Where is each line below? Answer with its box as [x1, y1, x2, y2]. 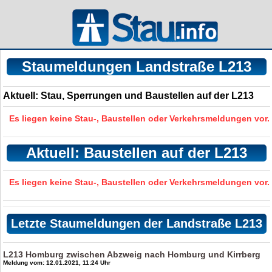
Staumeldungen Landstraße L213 [21, 58, 251, 75]
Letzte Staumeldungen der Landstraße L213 [10, 217, 262, 230]
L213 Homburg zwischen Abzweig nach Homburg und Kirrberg [3, 250, 261, 259]
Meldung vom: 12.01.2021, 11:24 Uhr [3, 259, 111, 266]
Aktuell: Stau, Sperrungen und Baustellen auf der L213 [3, 90, 254, 101]
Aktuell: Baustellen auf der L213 [25, 144, 247, 161]
